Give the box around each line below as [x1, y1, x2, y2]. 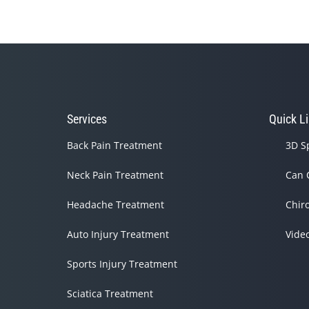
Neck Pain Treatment [66, 168, 163, 182]
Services [66, 112, 107, 127]
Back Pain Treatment [66, 139, 162, 152]
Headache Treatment [66, 198, 164, 212]
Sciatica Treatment [66, 287, 153, 301]
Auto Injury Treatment [66, 228, 169, 241]
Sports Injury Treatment [66, 257, 177, 271]
